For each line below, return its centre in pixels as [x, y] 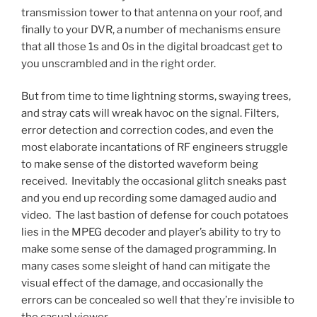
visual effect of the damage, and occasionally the [142, 283]
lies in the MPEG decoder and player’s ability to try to [151, 232]
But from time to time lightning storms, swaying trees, [156, 97]
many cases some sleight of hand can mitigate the [146, 266]
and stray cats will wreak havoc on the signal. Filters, [150, 114]
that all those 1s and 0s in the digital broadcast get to [152, 46]
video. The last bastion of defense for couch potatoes [155, 215]
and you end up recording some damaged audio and [149, 198]
